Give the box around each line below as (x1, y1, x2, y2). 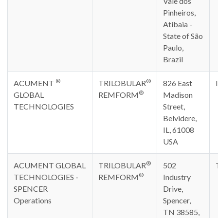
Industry (163, 172, 191, 182)
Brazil (163, 54, 183, 64)
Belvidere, (163, 113, 197, 123)
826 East (163, 78, 192, 88)
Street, (163, 102, 185, 111)
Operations (14, 196, 52, 205)
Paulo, (163, 43, 183, 52)
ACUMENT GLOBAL (14, 161, 86, 170)
